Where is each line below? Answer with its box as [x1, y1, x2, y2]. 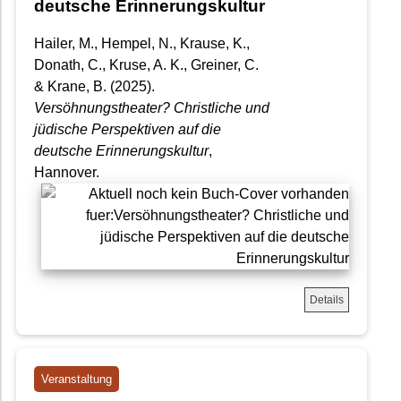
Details [310, 294, 344, 307]
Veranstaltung [41, 372, 112, 387]
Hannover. [34, 165, 99, 181]
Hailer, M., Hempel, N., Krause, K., [34, 36, 250, 52]
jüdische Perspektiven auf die [34, 122, 221, 138]
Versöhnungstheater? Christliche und [34, 100, 269, 116]
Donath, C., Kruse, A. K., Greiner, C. [34, 57, 259, 73]
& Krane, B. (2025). [34, 79, 155, 95]
